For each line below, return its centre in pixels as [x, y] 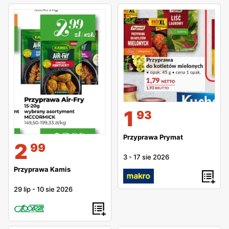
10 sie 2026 [55, 189]
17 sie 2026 [151, 157]
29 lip [22, 189]
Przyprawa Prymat [153, 137]
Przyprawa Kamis [42, 169]
